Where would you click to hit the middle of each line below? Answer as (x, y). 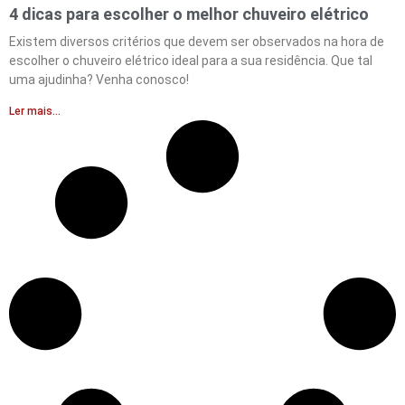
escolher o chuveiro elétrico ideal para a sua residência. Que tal (191, 60)
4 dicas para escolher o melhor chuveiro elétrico (189, 14)
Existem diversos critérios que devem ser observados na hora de (197, 41)
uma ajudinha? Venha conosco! (99, 79)
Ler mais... (35, 111)
